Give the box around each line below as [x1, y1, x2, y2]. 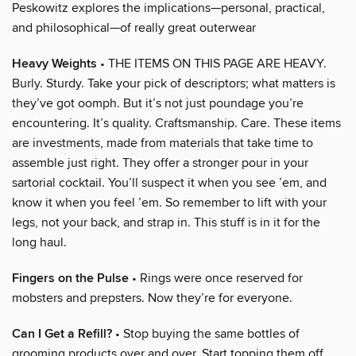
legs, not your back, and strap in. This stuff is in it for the [12, 214, 320, 230]
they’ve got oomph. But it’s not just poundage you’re [12, 95, 304, 111]
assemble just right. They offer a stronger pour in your [12, 154, 308, 171]
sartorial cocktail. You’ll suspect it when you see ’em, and [12, 174, 327, 191]
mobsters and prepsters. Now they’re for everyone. [12, 289, 292, 306]
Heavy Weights [12, 55, 97, 72]
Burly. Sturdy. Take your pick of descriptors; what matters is [12, 75, 335, 91]
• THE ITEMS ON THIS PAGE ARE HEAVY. [97, 55, 327, 72]
